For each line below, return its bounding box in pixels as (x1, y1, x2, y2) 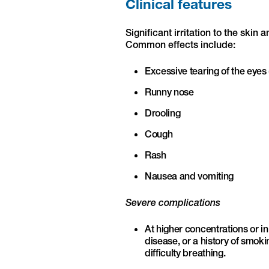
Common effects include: (125, 38, 235, 50)
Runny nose (145, 85, 194, 98)
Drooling (145, 106, 181, 119)
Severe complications (125, 196, 220, 208)
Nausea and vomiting (145, 169, 234, 182)
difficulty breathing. (145, 246, 226, 259)
